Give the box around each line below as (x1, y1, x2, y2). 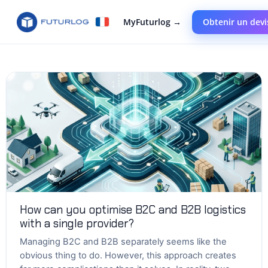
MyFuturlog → (123, 16, 181, 28)
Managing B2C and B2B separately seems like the (20, 236, 227, 247)
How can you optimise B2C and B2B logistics (20, 202, 246, 217)
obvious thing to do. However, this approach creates (20, 250, 236, 261)
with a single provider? (20, 216, 134, 231)
